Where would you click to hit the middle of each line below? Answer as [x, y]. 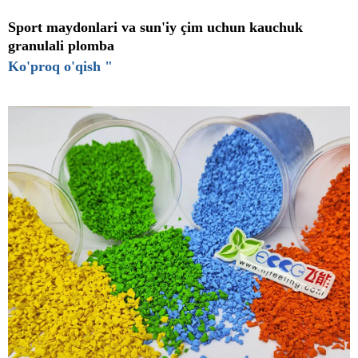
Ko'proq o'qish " [60, 67]
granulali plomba [61, 46]
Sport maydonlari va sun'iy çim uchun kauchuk [155, 28]
